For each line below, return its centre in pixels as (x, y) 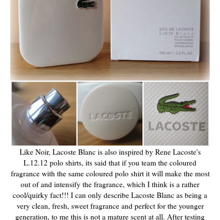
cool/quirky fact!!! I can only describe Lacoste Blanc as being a (110, 195)
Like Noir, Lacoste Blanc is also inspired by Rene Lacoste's (110, 151)
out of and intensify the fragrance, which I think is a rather (110, 184)
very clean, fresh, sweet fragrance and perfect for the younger (110, 206)
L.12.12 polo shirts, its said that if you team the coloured (110, 162)
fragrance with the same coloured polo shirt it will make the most (110, 173)
